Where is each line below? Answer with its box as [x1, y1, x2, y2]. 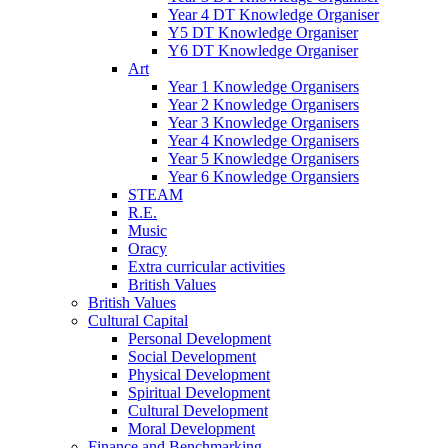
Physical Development [128, 366, 270, 384]
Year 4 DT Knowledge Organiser [168, 6, 379, 24]
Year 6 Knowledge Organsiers [168, 168, 359, 186]
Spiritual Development [128, 384, 270, 402]
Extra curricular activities [128, 258, 285, 276]
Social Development [128, 348, 256, 366]
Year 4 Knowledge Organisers [168, 132, 359, 150]
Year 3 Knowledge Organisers [168, 114, 359, 132]
